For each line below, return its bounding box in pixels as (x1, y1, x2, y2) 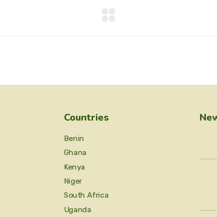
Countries (64, 111, 109, 124)
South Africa (64, 191, 109, 200)
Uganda (64, 205, 92, 214)
